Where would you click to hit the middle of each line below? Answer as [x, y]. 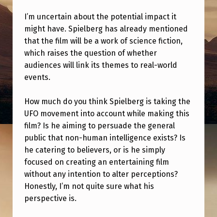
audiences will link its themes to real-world [101, 65]
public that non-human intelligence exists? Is [105, 138]
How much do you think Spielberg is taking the [107, 102]
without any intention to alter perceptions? [101, 174]
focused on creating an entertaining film [96, 162]
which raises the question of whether [90, 53]
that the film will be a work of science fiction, [103, 41]
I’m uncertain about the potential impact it [100, 16]
